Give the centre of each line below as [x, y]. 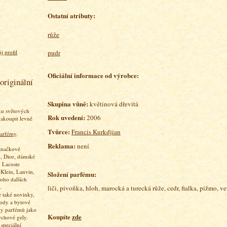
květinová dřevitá [113, 104]
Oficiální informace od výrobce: [93, 75]
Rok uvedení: [66, 118]
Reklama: [62, 145]
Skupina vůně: [68, 103]
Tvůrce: [60, 132]
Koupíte [60, 217]
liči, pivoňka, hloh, [74, 188]
